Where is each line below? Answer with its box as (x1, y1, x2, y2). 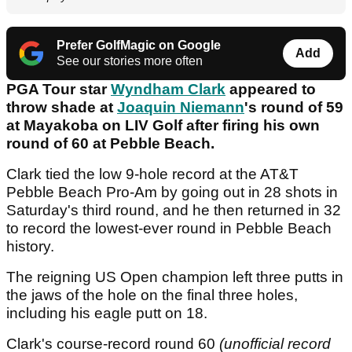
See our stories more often (57, 54, 203, 68)
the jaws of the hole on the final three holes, (6, 287, 298, 304)
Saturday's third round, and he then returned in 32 (6, 202, 341, 219)
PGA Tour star (6, 81, 111, 98)
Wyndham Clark (111, 81, 225, 98)
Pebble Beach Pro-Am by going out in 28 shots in (6, 184, 338, 201)
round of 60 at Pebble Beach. (6, 135, 214, 152)
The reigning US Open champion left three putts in (6, 269, 343, 286)
